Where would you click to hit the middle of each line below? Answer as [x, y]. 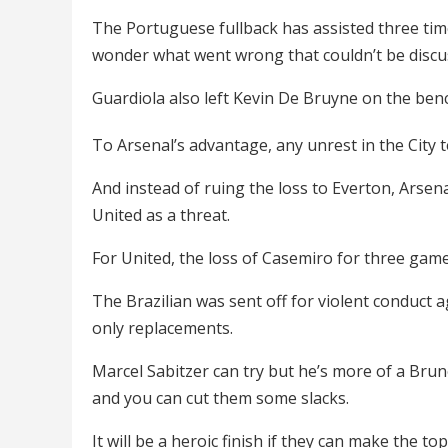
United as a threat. [161, 214]
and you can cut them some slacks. [222, 397]
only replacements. [162, 327]
